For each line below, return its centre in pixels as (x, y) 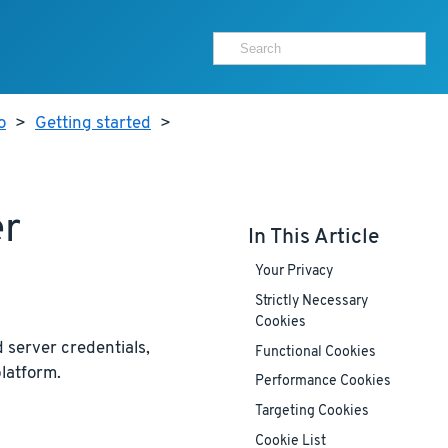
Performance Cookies (322, 382)
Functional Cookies (315, 353)
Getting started (93, 124)
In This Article (313, 237)
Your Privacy (293, 272)
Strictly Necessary (311, 302)
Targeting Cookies (311, 412)
